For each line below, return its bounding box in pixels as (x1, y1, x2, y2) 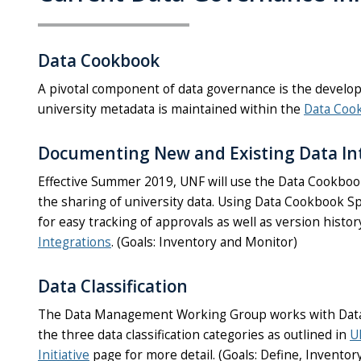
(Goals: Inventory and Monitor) (117, 234, 297, 251)
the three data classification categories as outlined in (38, 326, 346, 344)
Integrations (38, 234, 111, 251)
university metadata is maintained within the (38, 101, 304, 118)
